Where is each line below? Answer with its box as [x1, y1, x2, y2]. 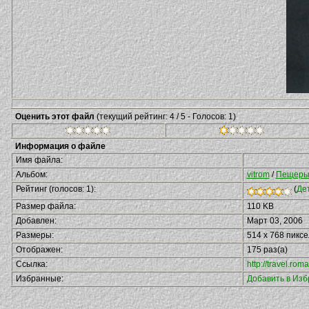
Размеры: [15, 230, 54, 240]
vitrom [246, 170, 270, 179]
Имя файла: [15, 155, 63, 165]
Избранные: [15, 274, 63, 283]
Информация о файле [14, 141, 106, 151]
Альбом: [15, 170, 48, 179]
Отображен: [15, 245, 63, 255]
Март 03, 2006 [246, 216, 303, 226]
